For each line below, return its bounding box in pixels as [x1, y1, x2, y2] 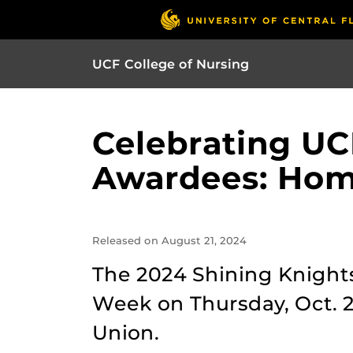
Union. [92, 321, 159, 344]
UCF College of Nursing [92, 56, 249, 72]
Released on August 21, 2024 [92, 235, 247, 247]
